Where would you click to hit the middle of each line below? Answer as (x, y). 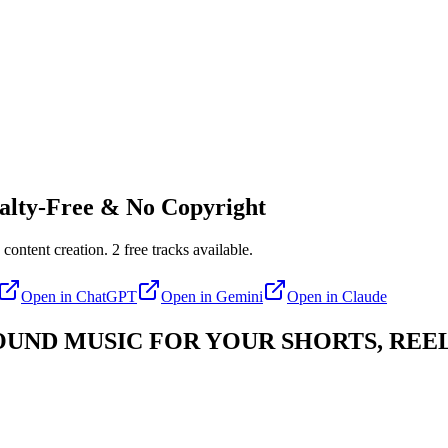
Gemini (239, 296)
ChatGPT (106, 296)
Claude (364, 296)
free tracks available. (186, 249)
